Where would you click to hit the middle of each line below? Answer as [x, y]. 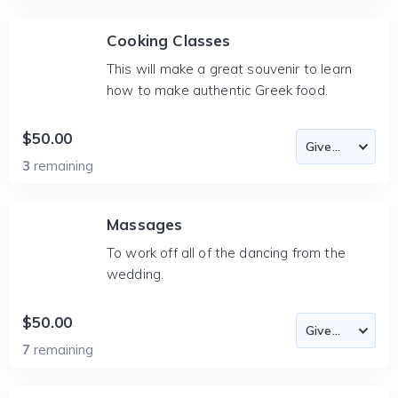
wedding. [135, 274]
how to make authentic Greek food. [217, 90]
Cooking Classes [169, 40]
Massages [145, 224]
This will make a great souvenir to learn [229, 69]
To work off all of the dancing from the [226, 253]
